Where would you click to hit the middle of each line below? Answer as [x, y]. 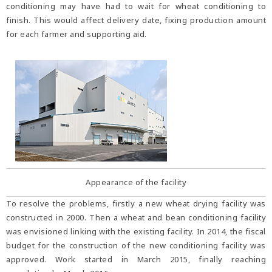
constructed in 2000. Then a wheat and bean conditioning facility [136, 217]
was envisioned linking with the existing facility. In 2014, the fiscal [136, 231]
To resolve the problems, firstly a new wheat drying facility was [136, 203]
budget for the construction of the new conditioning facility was [136, 245]
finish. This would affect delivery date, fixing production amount [136, 20]
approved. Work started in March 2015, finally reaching [136, 259]
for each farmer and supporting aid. [76, 34]
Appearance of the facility [136, 182]
